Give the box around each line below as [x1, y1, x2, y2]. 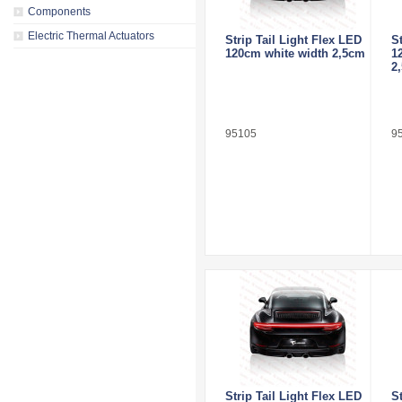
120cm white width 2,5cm [225, 47, 365, 60]
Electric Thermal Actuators [28, 30, 154, 42]
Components [28, 5, 91, 18]
